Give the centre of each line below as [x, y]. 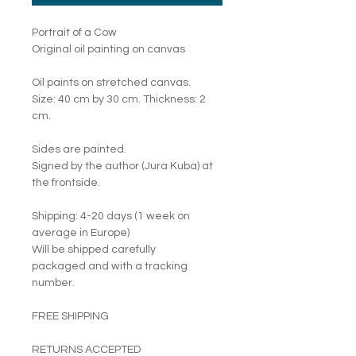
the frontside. [66, 183]
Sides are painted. [79, 149]
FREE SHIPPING [70, 316]
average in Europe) [81, 233]
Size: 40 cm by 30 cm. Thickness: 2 [119, 99]
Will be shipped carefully [94, 250]
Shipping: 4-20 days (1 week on [111, 216]
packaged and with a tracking [110, 266]
